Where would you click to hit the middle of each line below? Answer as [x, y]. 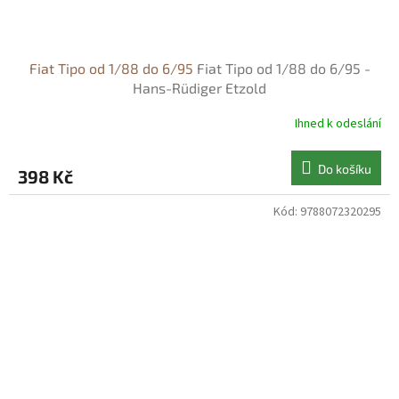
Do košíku [345, 168]
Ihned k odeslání [338, 124]
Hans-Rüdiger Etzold [199, 87]
